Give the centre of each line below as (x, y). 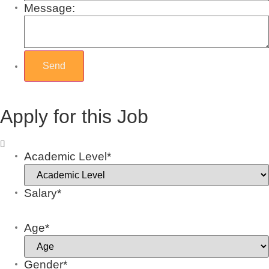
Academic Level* (68, 156)
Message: (50, 8)
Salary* (43, 193)
